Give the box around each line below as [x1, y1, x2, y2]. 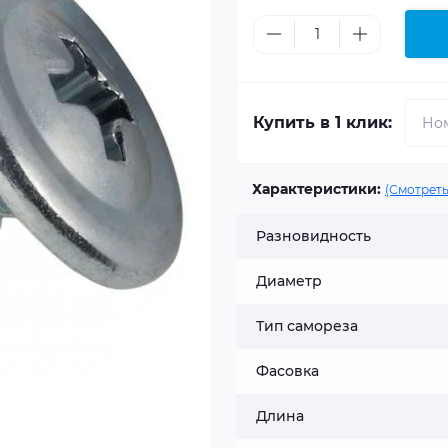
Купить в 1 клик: [253, 113, 392, 132]
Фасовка [256, 362, 319, 380]
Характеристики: [252, 180, 381, 198]
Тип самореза [256, 317, 358, 335]
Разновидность [256, 227, 371, 245]
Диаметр [256, 272, 322, 290]
